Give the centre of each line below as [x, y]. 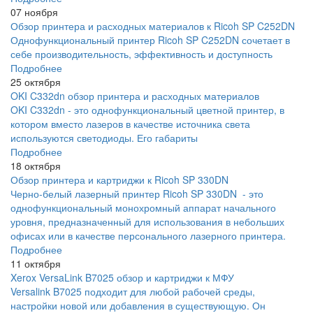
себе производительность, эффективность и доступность [141, 54]
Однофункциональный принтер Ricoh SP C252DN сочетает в [150, 40]
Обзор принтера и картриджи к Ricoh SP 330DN [119, 180]
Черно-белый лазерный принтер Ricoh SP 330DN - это [137, 194]
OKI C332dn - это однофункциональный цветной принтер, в [147, 110]
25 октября [36, 82]
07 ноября [34, 12]
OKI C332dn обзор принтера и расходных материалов [135, 96]
